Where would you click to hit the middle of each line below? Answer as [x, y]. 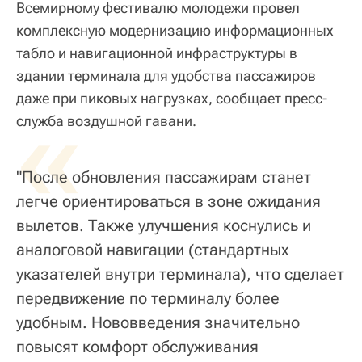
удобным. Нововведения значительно [158, 322]
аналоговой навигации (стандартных [152, 249]
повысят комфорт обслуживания [137, 346]
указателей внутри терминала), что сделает [180, 274]
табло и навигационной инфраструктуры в [157, 53]
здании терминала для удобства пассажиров [166, 75]
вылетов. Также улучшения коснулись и [164, 225]
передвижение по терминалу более [148, 298]
